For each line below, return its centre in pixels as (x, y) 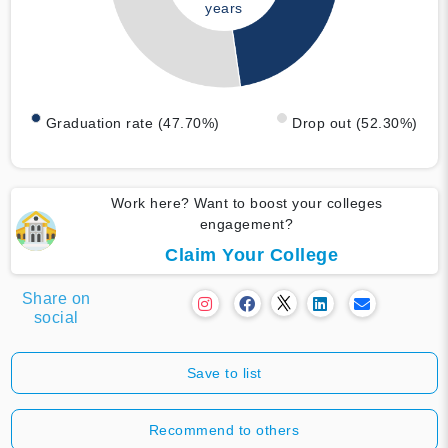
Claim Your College (251, 254)
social (56, 317)
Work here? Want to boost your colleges (246, 202)
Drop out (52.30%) (355, 122)
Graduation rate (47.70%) (132, 122)
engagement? (246, 223)
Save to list (224, 372)
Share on (56, 298)
